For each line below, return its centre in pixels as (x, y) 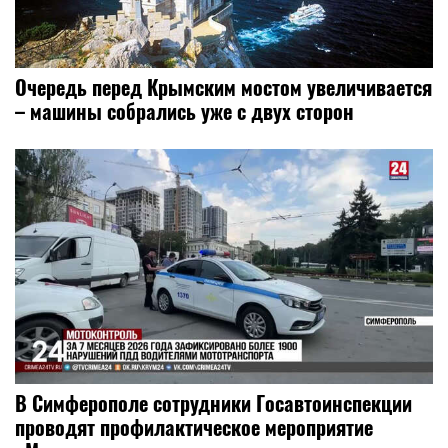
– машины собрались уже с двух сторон (184, 110)
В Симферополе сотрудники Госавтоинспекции (213, 402)
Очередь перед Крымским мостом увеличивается (223, 86)
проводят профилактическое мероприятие (194, 426)
